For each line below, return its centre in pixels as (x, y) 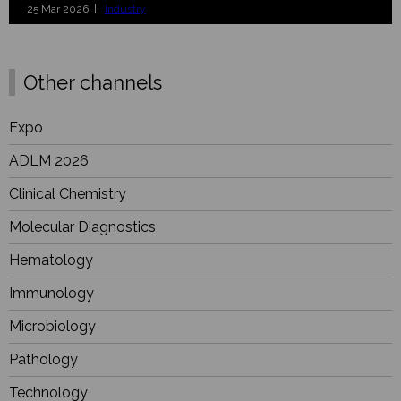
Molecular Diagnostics (82, 227)
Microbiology (52, 327)
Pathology (43, 360)
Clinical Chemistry (68, 194)
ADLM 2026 (49, 161)
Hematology (51, 260)
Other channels (93, 82)
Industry (125, 9)
